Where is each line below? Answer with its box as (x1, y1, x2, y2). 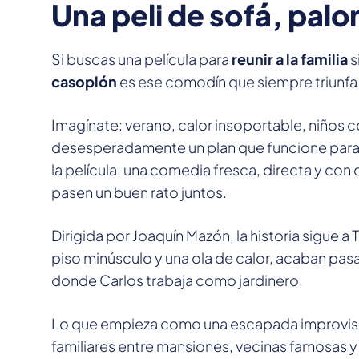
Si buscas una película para (51, 50, 232, 69)
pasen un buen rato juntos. (51, 183, 227, 202)
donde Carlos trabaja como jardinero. (51, 271, 303, 290)
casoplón (51, 72, 117, 91)
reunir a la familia (232, 50, 348, 69)
